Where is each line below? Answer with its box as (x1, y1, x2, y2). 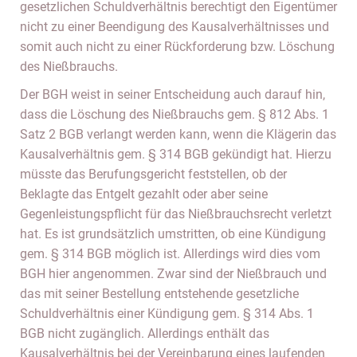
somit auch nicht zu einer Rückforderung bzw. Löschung (20, 39, 335, 54)
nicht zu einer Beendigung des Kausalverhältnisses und (20, 19, 329, 34)
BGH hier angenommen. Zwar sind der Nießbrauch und (20, 266, 327, 281)
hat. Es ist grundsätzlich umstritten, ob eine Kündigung (20, 226, 326, 241)
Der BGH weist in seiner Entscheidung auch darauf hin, (20, 87, 325, 102)
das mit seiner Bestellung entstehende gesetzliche (20, 286, 299, 301)
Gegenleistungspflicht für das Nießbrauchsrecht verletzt (20, 206, 331, 222)
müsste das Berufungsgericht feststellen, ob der (20, 167, 287, 182)
